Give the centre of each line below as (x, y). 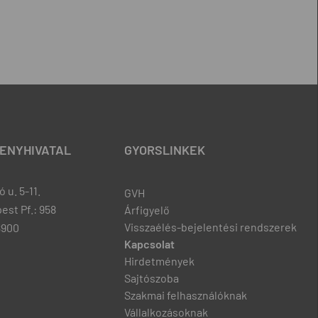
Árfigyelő (147, 209)
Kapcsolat (149, 243)
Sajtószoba (152, 278)
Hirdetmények (159, 261)
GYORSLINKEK (165, 149)
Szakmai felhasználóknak (186, 295)
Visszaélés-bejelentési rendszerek (210, 226)
